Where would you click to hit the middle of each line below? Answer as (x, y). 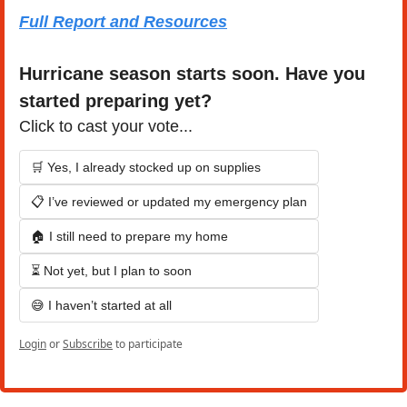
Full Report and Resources (123, 21)
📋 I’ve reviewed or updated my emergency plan (169, 201)
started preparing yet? (115, 100)
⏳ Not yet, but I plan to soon (111, 270)
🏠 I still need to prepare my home (129, 236)
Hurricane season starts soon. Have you (192, 73)
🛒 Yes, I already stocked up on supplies (146, 167)
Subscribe (88, 343)
